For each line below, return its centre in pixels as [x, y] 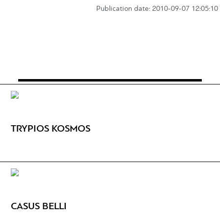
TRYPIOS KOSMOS [51, 129]
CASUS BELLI [39, 207]
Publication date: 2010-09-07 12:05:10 [157, 9]
